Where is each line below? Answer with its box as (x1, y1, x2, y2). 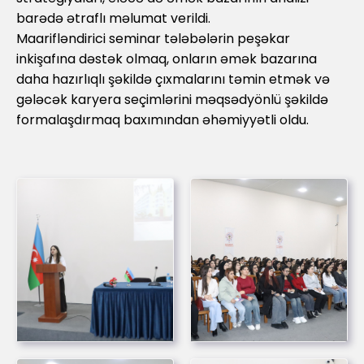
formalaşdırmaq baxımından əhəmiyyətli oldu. (16, 110, 309, 129)
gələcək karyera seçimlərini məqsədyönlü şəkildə (16, 89, 328, 109)
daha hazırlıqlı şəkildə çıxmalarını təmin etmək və (16, 69, 330, 89)
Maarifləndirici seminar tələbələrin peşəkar (16, 28, 290, 48)
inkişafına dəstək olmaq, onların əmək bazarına (16, 49, 317, 68)
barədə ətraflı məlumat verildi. (16, 8, 210, 28)
